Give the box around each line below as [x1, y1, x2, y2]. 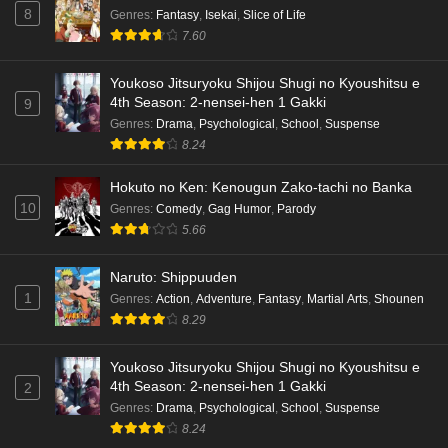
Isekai [205, 8, 237, 23]
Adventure [196, 291, 252, 306]
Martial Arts [307, 291, 368, 306]
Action [156, 291, 190, 306]
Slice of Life [243, 8, 306, 23]
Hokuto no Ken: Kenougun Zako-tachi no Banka [110, 178, 412, 195]
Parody [277, 201, 316, 216]
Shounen [374, 291, 424, 306]
